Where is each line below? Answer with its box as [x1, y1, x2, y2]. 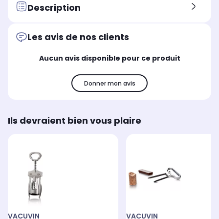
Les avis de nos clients [27, 31, 129, 44]
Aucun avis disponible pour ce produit [39, 53, 180, 64]
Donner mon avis [84, 79, 135, 88]
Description [27, 1, 81, 14]
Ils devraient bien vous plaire [8, 114, 141, 127]
